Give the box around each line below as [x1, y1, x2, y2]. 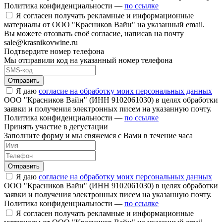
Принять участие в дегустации [4, 122, 108, 131]
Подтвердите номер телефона [4, 47, 104, 55]
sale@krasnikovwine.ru [4, 38, 78, 47]
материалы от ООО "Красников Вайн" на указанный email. [4, 20, 205, 29]
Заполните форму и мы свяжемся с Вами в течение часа [4, 131, 193, 140]
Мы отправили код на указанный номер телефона [4, 55, 172, 64]
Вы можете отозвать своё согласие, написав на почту [4, 29, 184, 38]
